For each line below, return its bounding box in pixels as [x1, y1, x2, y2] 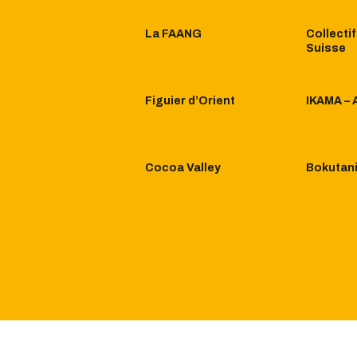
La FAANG [145, 28, 202, 41]
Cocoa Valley [145, 162, 221, 175]
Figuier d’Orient [145, 95, 235, 108]
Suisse [306, 42, 346, 55]
